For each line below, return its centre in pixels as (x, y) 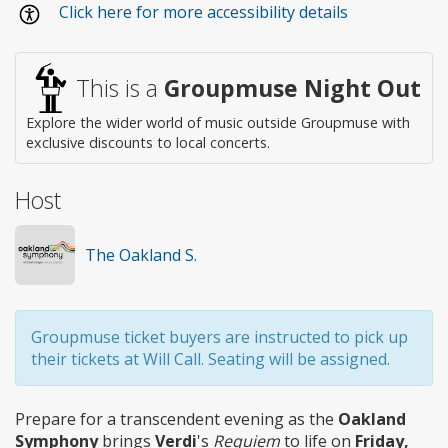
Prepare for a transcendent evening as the (176, 418)
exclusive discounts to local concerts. (148, 142)
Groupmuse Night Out (292, 87)
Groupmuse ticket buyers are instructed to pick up (219, 336)
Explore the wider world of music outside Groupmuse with (218, 122)
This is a (120, 87)
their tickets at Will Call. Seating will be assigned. (210, 358)
